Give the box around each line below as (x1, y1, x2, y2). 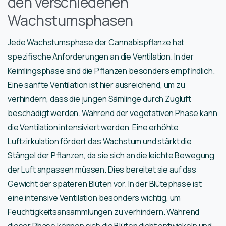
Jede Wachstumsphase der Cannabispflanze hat (8, 37, 185, 48)
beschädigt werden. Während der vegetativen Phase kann (8, 107, 217, 119)
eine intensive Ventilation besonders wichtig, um (8, 192, 181, 204)
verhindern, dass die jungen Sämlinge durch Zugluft (8, 93, 191, 105)
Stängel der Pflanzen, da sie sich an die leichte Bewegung (8, 150, 215, 161)
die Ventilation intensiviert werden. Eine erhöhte (8, 122, 179, 133)
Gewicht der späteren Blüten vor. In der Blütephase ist (8, 178, 202, 190)
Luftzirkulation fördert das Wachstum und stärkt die (8, 136, 192, 147)
